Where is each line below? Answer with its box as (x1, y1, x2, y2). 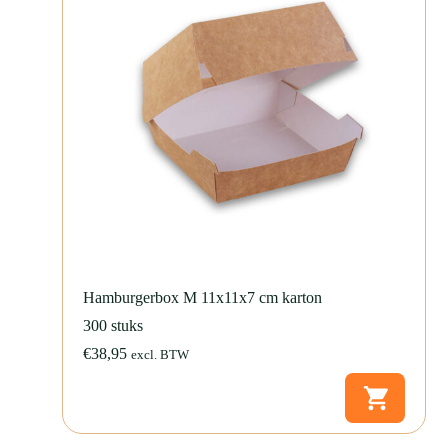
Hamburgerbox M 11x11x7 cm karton (83, 289, 323, 307)
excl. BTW (131, 348, 190, 363)
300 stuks (83, 317, 144, 335)
